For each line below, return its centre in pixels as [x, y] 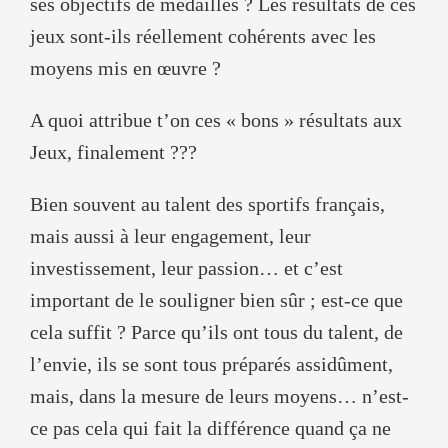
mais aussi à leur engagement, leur [170, 235]
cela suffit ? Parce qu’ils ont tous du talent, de [216, 331]
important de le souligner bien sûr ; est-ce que [216, 299]
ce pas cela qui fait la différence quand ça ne [210, 427]
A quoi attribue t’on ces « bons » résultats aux [216, 119]
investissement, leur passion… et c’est [186, 267]
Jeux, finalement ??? [113, 151]
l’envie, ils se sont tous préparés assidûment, [211, 363]
